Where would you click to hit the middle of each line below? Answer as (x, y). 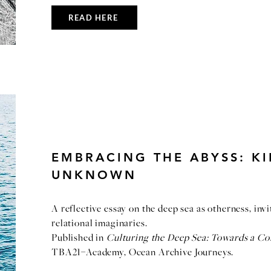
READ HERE (93, 18)
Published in (79, 238)
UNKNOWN (94, 175)
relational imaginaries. (100, 224)
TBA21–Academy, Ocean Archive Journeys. (143, 253)
